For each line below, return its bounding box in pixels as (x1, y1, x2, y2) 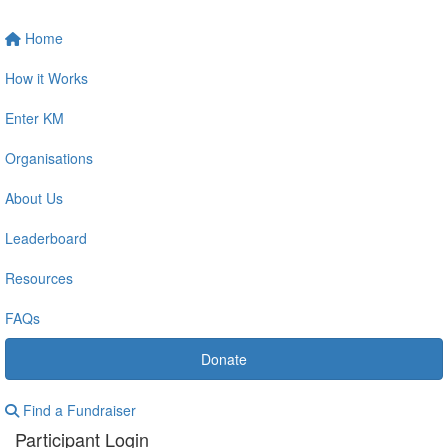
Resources (5, 267, 73, 288)
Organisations (5, 147, 93, 168)
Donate (201, 348, 247, 369)
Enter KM (5, 107, 64, 128)
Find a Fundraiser (19, 399, 136, 420)
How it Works (5, 67, 88, 88)
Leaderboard (5, 227, 87, 248)
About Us (5, 187, 63, 208)
